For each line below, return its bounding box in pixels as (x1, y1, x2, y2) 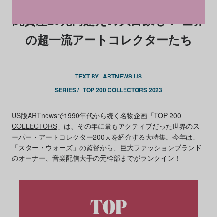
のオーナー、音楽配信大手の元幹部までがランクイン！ (11, 153, 181, 163)
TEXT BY (75, 72, 100, 80)
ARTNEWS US (103, 72, 142, 80)
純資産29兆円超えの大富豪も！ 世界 (13, 12, 204, 28)
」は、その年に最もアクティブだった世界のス (57, 121, 200, 131)
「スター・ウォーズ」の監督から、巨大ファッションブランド (11, 142, 201, 152)
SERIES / (55, 85, 80, 94)
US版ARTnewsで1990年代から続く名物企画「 (11, 110, 154, 120)
